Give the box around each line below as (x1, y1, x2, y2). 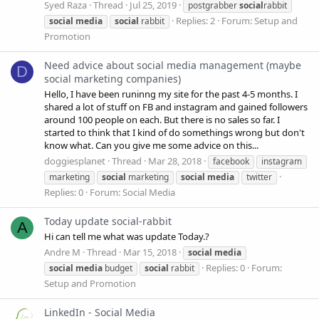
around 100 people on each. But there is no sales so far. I (44, 113, 280, 127)
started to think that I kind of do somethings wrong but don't (44, 126, 305, 140)
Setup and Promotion (44, 276, 136, 290)
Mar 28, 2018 (148, 154, 202, 167)
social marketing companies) (44, 72, 181, 86)
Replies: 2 (176, 14, 215, 27)
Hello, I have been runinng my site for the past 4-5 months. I (44, 88, 298, 101)
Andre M (44, 245, 80, 258)
